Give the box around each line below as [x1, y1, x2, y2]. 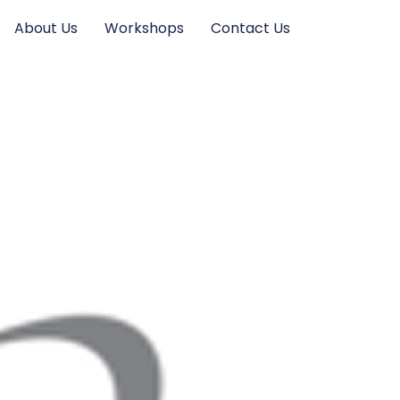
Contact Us [211, 18, 291, 38]
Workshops [104, 18, 185, 38]
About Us [14, 18, 79, 38]
